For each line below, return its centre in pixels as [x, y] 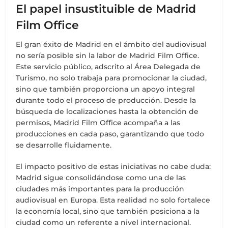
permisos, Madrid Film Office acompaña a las [98, 123]
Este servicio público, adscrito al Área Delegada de [108, 67]
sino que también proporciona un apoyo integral [106, 89]
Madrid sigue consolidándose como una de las [101, 178]
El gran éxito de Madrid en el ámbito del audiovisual [111, 45]
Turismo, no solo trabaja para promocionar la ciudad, [111, 78]
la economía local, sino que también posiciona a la [108, 211]
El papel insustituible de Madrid [106, 9]
